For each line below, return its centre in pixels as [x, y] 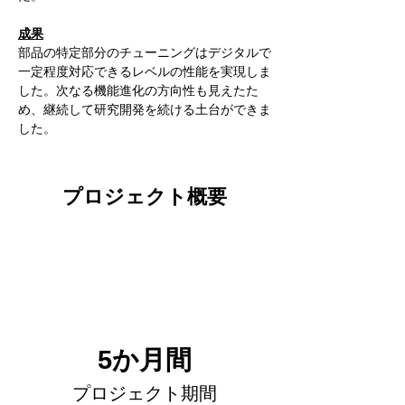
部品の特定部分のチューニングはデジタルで [145, 52]
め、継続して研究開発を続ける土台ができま [145, 109]
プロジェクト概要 [145, 196]
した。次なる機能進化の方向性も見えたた [138, 90]
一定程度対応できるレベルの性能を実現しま [145, 71]
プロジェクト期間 [145, 393]
